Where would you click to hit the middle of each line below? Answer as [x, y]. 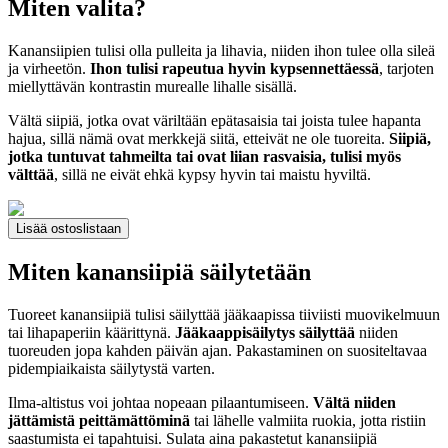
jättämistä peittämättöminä [99, 421]
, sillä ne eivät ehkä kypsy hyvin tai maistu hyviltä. [212, 175]
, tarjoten [406, 69]
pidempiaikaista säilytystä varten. [111, 369]
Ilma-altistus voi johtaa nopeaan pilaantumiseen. [160, 403]
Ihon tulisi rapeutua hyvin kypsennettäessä [234, 69]
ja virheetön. [49, 69]
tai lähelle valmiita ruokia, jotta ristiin [308, 421]
